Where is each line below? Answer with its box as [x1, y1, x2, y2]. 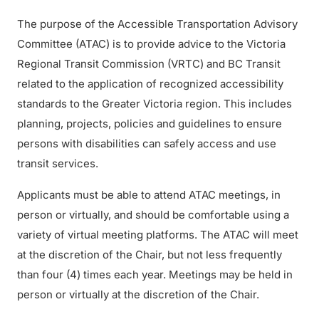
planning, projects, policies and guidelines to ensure [17, 117, 282, 130]
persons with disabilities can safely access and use [17, 137, 276, 150]
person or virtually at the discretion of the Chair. [17, 288, 259, 301]
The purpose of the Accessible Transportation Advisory [17, 17, 298, 31]
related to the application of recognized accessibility [17, 77, 283, 90]
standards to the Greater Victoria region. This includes [17, 97, 292, 110]
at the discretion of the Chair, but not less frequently [17, 248, 282, 261]
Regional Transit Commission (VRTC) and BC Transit [17, 57, 281, 70]
